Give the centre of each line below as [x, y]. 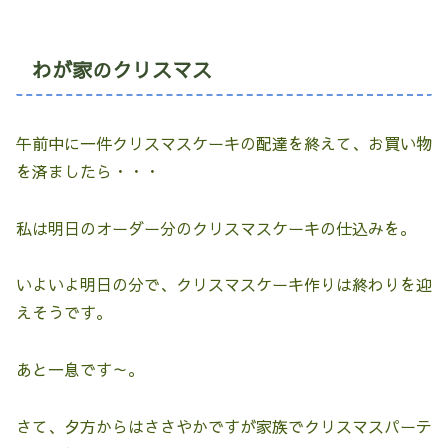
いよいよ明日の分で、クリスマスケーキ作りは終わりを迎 [224, 284]
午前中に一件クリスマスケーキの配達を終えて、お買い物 [224, 142]
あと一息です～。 [80, 369]
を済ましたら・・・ [88, 170]
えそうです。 [64, 312]
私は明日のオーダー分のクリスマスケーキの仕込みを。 [216, 227]
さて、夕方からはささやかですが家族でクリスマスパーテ [224, 425]
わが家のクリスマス [122, 70]
